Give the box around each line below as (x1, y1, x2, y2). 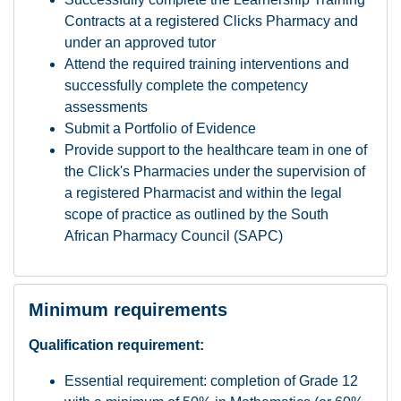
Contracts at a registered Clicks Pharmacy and (64, 13, 358, 29)
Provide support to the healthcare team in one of (64, 142, 367, 158)
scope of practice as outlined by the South (64, 207, 328, 222)
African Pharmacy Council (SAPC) (64, 228, 283, 243)
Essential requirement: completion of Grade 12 (64, 373, 358, 388)
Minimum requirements (29, 300, 227, 320)
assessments (64, 99, 148, 115)
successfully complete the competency (64, 78, 308, 93)
